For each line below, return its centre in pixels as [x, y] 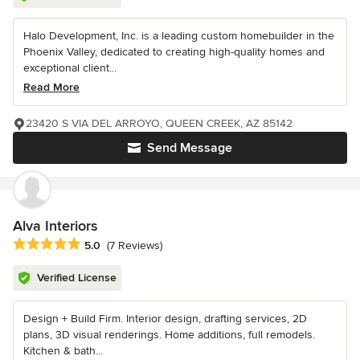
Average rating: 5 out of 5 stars [98, 244]
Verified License [77, 277]
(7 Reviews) [135, 245]
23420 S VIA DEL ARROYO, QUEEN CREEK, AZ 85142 [159, 123]
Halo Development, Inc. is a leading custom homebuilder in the [179, 35]
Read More [51, 87]
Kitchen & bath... [63, 350]
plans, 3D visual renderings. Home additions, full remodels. [169, 334]
